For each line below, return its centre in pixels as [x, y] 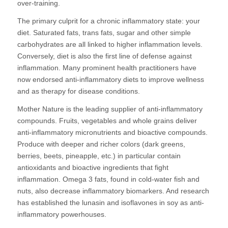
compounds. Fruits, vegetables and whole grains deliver [107, 121]
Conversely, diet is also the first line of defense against [104, 56]
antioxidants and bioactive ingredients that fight [93, 168]
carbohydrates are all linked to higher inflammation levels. [110, 45]
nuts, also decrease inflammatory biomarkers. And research [113, 191]
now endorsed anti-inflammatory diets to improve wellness [110, 80]
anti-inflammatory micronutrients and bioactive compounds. [112, 133]
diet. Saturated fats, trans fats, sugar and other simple [104, 33]
